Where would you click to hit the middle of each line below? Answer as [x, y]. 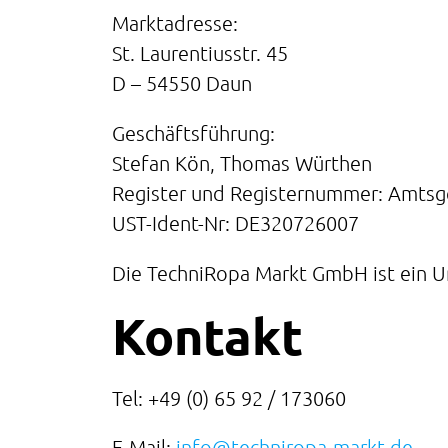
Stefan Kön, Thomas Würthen [242, 162]
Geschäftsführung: [193, 132]
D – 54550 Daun [182, 82]
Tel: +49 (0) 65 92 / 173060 [229, 397]
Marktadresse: [175, 22]
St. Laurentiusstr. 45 [200, 52]
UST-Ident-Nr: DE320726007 [235, 222]
